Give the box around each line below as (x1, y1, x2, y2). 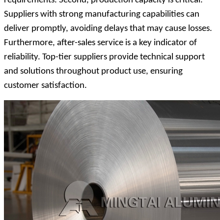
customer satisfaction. (4, 81, 87, 90)
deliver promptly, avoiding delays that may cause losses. (4, 24, 212, 33)
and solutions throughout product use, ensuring (4, 66, 183, 76)
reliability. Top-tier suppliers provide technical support (4, 52, 205, 62)
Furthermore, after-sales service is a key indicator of (4, 38, 197, 48)
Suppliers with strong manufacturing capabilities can (4, 9, 199, 19)
